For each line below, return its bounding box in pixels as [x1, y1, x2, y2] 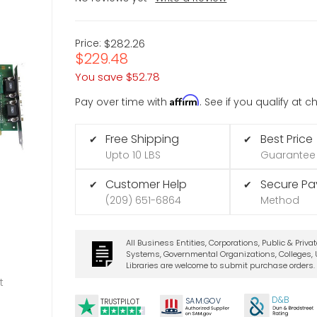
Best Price [260, 130, 313, 147]
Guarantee [260, 147, 316, 162]
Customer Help [105, 176, 188, 193]
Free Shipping [105, 130, 180, 147]
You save [75, 69, 124, 84]
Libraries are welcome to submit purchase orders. [125, 259, 315, 271]
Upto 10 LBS [105, 147, 161, 162]
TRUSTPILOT [100, 296, 139, 308]
